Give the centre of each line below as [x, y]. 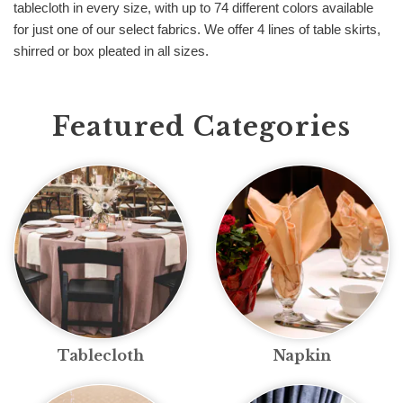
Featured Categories [201, 127]
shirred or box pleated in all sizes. [111, 51]
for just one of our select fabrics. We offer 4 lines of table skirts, [197, 30]
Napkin [302, 356]
